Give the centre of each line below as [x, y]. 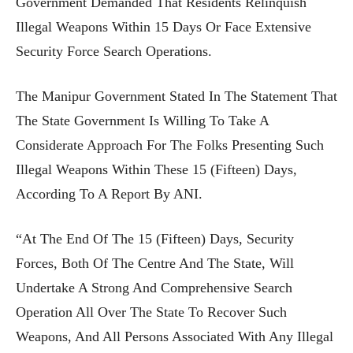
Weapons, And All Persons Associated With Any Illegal [175, 336]
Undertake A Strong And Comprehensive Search [154, 287]
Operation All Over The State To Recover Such [151, 312]
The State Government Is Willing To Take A [142, 120]
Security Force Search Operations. [114, 51]
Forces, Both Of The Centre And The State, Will [155, 263]
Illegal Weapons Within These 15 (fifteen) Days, [156, 169]
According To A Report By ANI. [109, 193]
